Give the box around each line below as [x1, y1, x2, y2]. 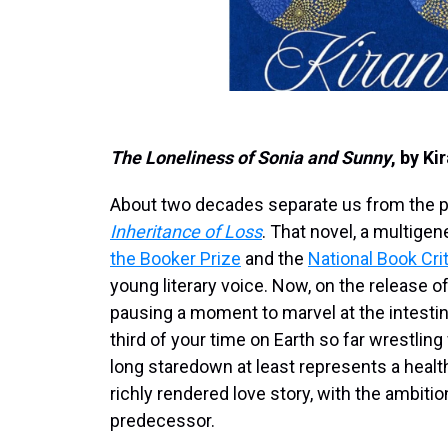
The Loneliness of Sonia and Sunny [110, 147, 391, 168]
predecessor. [110, 410, 215, 431]
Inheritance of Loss [110, 221, 262, 242]
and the [241, 248, 308, 269]
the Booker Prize [110, 248, 241, 269]
